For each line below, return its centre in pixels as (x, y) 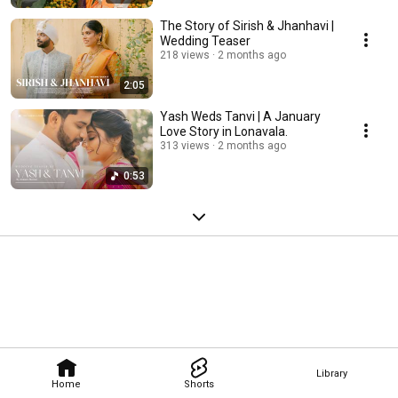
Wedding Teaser (205, 41)
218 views (185, 55)
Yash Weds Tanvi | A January (240, 116)
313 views (185, 146)
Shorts (199, 384)
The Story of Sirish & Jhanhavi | (247, 26)
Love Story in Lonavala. (224, 131)
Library (331, 373)
